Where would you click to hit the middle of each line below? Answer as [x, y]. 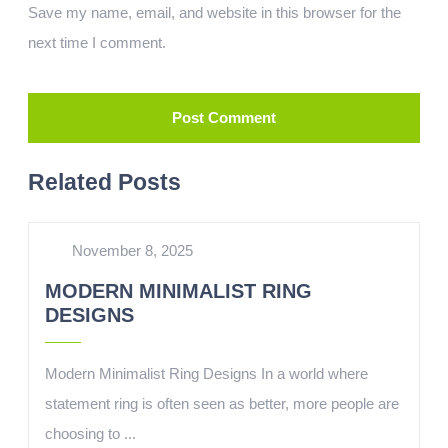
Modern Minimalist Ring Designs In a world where [206, 373]
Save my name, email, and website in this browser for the [214, 12]
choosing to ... [90, 433]
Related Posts [104, 182]
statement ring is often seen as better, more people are [222, 403]
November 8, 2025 [132, 250]
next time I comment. [97, 42]
